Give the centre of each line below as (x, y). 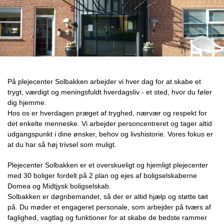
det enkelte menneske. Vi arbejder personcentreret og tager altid (110, 123)
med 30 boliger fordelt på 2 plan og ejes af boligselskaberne (102, 175)
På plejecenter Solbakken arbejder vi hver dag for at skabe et (104, 81)
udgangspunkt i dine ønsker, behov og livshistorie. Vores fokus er (110, 134)
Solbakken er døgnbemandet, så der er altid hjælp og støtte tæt (108, 196)
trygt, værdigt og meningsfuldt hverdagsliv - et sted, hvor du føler (110, 92)
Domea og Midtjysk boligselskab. (60, 186)
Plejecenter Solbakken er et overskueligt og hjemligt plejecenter (108, 165)
